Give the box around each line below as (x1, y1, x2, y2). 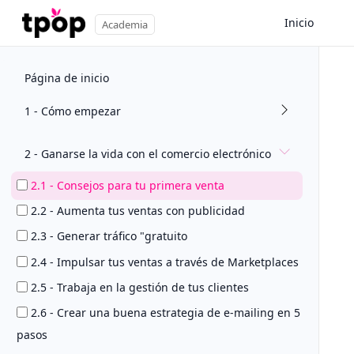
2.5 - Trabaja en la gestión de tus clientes (31, 279, 249, 295)
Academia (102, 17, 148, 32)
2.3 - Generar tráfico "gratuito (31, 228, 187, 244)
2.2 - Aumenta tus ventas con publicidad (31, 203, 245, 219)
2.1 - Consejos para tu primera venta (31, 178, 224, 194)
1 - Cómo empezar (24, 103, 121, 119)
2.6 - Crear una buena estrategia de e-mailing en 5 (31, 304, 300, 320)
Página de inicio (24, 70, 109, 86)
